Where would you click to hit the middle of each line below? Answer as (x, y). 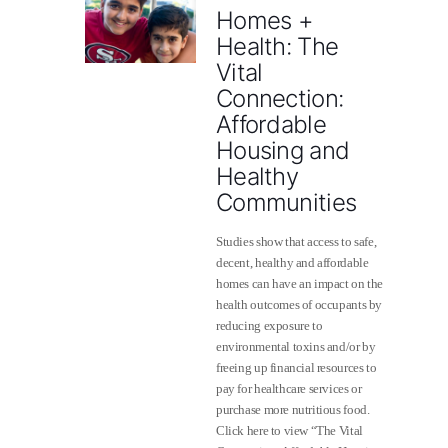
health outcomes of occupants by (299, 304)
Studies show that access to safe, (296, 241)
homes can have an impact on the (299, 283)
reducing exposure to (269, 325)
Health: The (277, 46)
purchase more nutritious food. (293, 409)
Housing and (283, 150)
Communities (286, 202)
